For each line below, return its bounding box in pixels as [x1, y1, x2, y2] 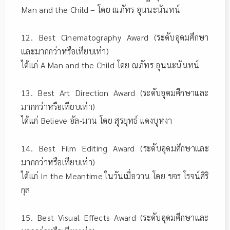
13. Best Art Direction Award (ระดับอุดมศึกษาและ [21, 87, 209, 98]
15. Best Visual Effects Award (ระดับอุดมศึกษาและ [21, 212, 209, 223]
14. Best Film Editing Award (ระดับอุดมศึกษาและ [21, 142, 209, 154]
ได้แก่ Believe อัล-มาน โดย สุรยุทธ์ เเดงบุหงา [21, 114, 172, 126]
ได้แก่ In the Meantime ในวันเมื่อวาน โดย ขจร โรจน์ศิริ [21, 170, 209, 181]
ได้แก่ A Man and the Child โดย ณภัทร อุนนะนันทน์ [21, 59, 200, 70]
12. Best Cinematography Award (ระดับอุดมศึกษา [21, 31, 209, 43]
